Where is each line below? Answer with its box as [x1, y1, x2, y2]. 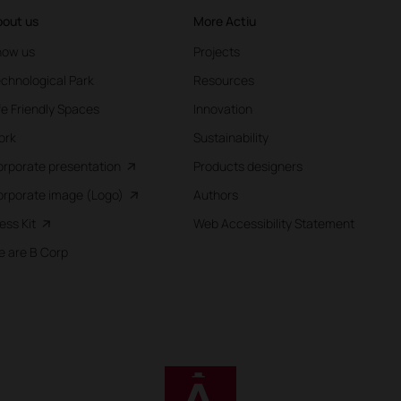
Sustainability [193, 129, 269, 147]
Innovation [193, 100, 253, 118]
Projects [193, 43, 241, 61]
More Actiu [193, 13, 257, 30]
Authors [193, 186, 239, 204]
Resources [193, 72, 255, 90]
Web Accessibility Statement [193, 215, 355, 233]
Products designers [193, 158, 303, 175]
